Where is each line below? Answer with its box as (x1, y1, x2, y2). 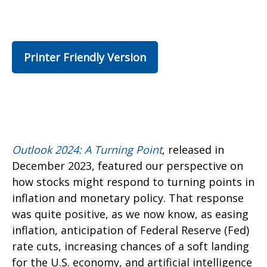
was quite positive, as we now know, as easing (12, 207, 249, 221)
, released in (162, 142, 224, 157)
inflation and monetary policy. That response (12, 191, 244, 205)
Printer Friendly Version (24, 50, 146, 64)
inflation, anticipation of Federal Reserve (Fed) (12, 223, 249, 237)
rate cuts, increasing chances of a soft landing (12, 239, 249, 253)
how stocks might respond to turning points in (12, 175, 254, 189)
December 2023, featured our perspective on (12, 159, 243, 173)
